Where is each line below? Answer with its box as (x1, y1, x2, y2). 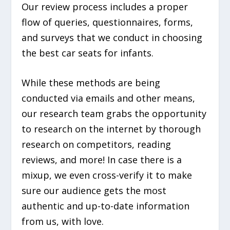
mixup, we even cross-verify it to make (22, 169, 193, 182)
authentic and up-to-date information (22, 200, 190, 213)
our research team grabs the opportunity (22, 107, 207, 120)
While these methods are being (22, 76, 161, 89)
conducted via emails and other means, (22, 92, 196, 105)
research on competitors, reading (22, 138, 171, 151)
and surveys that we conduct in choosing (22, 31, 203, 44)
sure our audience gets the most (22, 184, 167, 197)
